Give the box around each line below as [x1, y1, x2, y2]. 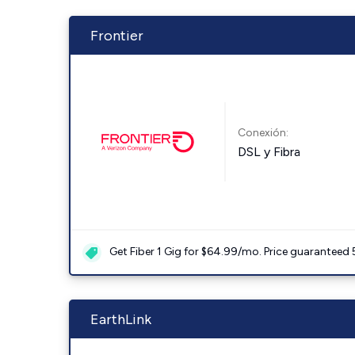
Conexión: [238, 125, 289, 139]
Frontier [90, 27, 143, 44]
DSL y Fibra [238, 143, 301, 159]
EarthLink [90, 311, 151, 328]
